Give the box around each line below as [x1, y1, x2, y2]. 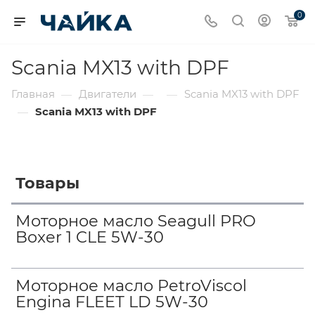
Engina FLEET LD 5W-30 [15, 291, 209, 311]
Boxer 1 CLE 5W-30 [15, 227, 165, 247]
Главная [11, 87, 55, 101]
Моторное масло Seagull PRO [15, 211, 257, 231]
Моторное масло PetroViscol [15, 275, 247, 295]
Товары [15, 173, 80, 193]
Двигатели [79, 87, 136, 101]
